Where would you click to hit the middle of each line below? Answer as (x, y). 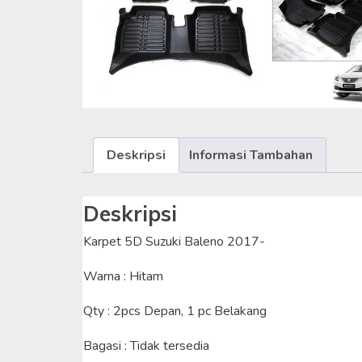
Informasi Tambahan (251, 156)
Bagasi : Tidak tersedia (146, 346)
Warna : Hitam (123, 277)
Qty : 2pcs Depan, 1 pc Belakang (175, 311)
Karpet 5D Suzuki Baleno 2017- (174, 242)
